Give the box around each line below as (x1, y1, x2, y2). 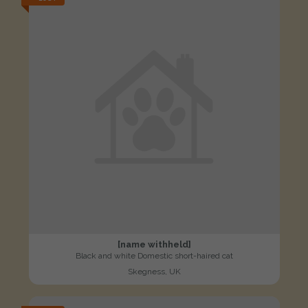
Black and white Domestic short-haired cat (75, 250, 233, 261)
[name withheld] (117, 239, 191, 250)
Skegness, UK (127, 266, 181, 276)
